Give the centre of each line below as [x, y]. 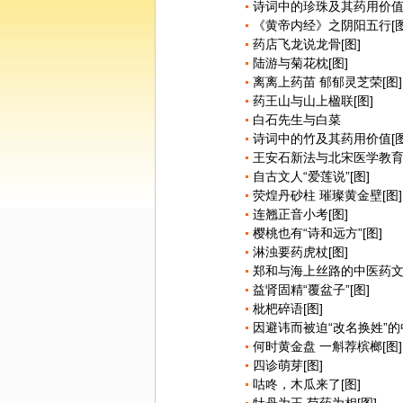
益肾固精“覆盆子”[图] [311, 290]
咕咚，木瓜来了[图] [307, 384]
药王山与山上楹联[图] [313, 101]
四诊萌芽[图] [288, 365]
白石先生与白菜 [297, 120]
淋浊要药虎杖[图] [300, 252]
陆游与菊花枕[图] [300, 63]
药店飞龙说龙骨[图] [307, 44]
